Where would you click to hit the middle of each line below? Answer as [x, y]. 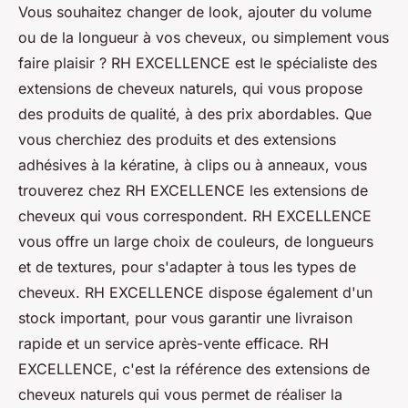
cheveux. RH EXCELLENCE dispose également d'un [195, 292]
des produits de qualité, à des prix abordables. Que [195, 113]
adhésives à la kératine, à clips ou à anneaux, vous [193, 164]
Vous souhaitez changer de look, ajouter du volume [195, 11]
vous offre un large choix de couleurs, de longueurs [196, 241]
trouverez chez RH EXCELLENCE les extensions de [193, 190]
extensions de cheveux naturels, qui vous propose [190, 88]
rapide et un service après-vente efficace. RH [173, 343]
